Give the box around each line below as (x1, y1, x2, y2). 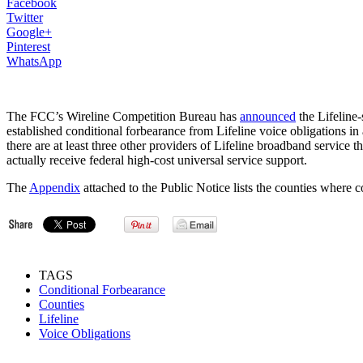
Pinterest (6, 39, 50, 53)
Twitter (6, 10, 43, 24)
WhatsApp (6, 53, 62, 68)
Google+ (6, 24, 52, 39)
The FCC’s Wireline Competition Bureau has (6, 109, 240, 123)
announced (240, 109, 296, 123)
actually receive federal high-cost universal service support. (6, 152, 307, 167)
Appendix (29, 180, 80, 194)
